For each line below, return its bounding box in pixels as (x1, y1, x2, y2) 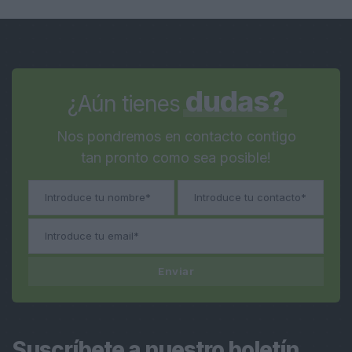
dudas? (185, 84, 284, 119)
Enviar (158, 264, 194, 277)
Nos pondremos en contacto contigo (56, 128, 296, 145)
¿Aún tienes (68, 90, 185, 118)
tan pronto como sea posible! (81, 149, 271, 167)
